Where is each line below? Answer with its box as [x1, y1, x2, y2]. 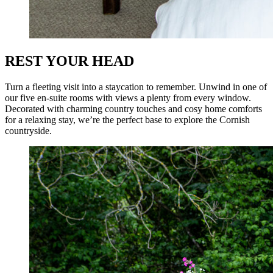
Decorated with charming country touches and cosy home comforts [5, 104, 262, 115]
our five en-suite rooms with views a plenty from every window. [5, 93, 251, 104]
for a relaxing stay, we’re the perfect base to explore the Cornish [5, 115, 250, 126]
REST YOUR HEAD [5, 53, 134, 69]
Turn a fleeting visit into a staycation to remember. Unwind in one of [5, 82, 267, 93]
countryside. [5, 126, 52, 136]
